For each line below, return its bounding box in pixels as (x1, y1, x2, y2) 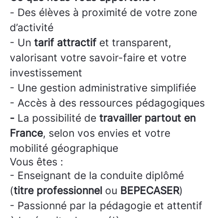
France (10, 127, 43, 139)
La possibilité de (18, 112, 96, 124)
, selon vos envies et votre (43, 127, 170, 139)
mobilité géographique (10, 142, 118, 154)
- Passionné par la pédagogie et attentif (10, 200, 202, 212)
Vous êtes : (10, 156, 63, 168)
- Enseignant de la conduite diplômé (10, 169, 184, 182)
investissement (10, 67, 82, 79)
